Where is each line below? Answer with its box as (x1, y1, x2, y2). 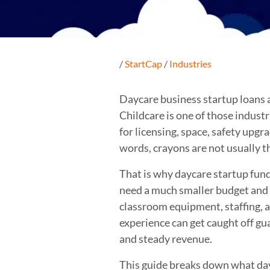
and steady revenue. (119, 231, 212, 245)
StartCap (125, 57, 162, 69)
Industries (169, 57, 212, 69)
